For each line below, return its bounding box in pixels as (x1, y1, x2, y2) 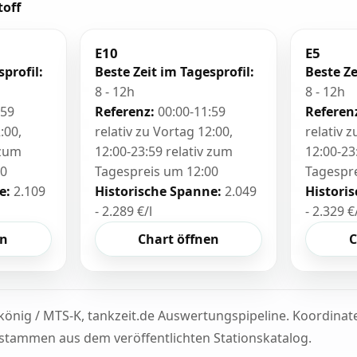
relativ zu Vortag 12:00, (94, 123, 233, 140)
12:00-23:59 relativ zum (94, 143, 233, 160)
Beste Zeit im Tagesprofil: (94, 63, 254, 80)
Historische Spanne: (94, 182, 222, 200)
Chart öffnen (137, 230, 219, 248)
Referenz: (94, 103, 155, 120)
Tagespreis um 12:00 (94, 163, 218, 180)
